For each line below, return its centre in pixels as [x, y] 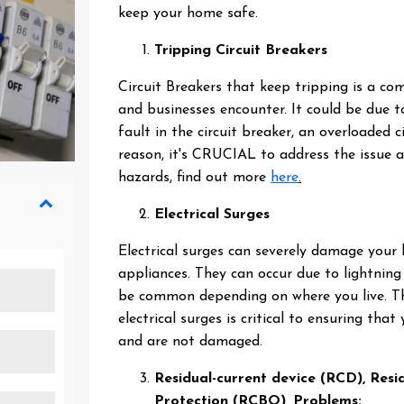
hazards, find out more [195, 178]
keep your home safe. [188, 14]
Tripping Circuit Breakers [241, 50]
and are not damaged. [191, 342]
